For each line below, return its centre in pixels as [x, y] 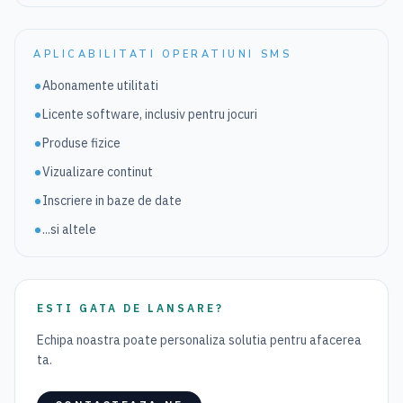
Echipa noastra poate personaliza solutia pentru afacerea [199, 340]
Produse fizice [81, 143]
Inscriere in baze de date [112, 201]
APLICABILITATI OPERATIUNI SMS [163, 54]
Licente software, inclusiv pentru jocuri [150, 114]
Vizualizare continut [98, 172]
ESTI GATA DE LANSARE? [130, 308]
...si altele [69, 229]
